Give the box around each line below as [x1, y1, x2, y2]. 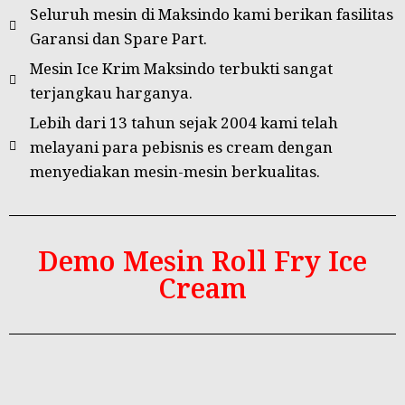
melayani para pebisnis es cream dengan [29, 136, 333, 157]
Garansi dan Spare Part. [29, 27, 207, 49]
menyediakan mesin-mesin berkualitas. [29, 160, 320, 182]
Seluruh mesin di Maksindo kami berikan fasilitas [29, 3, 393, 24]
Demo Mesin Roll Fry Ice [38, 241, 367, 279]
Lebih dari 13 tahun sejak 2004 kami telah [29, 111, 338, 133]
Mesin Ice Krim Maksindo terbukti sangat [29, 57, 333, 79]
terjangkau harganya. [29, 81, 193, 103]
